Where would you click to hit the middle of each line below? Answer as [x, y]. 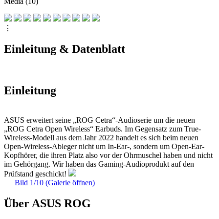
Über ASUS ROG [47, 203]
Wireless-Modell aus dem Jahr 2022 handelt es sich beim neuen [101, 137]
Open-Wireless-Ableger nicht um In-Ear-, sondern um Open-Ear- [104, 146]
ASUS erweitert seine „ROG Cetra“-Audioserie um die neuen [99, 120]
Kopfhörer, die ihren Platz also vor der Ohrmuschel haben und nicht [108, 155]
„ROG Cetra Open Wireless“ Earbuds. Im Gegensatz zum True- [102, 129]
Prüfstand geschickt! [36, 174]
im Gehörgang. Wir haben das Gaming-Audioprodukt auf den [99, 164]
